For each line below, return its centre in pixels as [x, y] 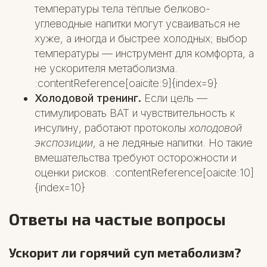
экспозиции [64, 143]
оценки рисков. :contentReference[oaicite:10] [145, 173]
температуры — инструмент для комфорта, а [145, 53]
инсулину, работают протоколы [112, 128]
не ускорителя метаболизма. [106, 68]
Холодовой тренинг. [88, 98]
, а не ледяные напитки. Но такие [173, 143]
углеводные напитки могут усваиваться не [138, 24]
